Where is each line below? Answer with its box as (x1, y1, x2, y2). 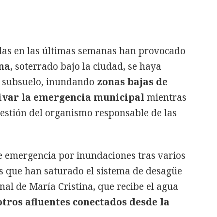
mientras (144, 91, 186, 104)
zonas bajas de (97, 75, 168, 88)
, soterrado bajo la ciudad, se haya (10, 60, 161, 73)
